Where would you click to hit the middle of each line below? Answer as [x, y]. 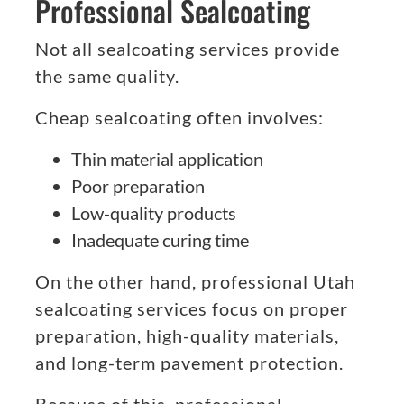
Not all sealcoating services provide [188, 49]
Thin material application [167, 159]
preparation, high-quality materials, [187, 336]
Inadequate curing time [160, 240]
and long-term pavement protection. [189, 363]
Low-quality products [154, 213]
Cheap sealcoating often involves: [179, 118]
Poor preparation [138, 186]
